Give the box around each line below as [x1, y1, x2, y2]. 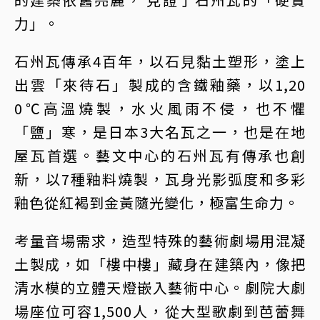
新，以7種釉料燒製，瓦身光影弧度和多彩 [14, 168, 306, 189]
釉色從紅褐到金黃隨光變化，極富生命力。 [14, 191, 299, 213]
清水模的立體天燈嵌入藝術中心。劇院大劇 [14, 276, 306, 298]
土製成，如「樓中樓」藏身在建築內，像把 [14, 253, 306, 274]
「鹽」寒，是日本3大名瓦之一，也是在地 [14, 121, 306, 142]
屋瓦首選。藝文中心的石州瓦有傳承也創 [14, 144, 306, 166]
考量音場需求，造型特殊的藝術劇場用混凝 [14, 229, 306, 251]
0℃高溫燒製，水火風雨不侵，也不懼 [14, 97, 306, 119]
